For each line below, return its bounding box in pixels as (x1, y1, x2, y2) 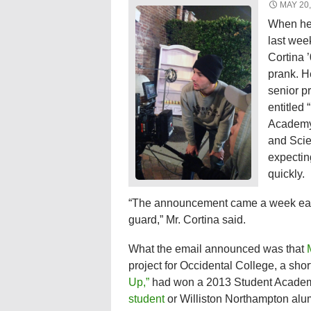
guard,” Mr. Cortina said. (128, 214, 246, 226)
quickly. (267, 168, 305, 180)
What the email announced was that (128, 243, 307, 255)
